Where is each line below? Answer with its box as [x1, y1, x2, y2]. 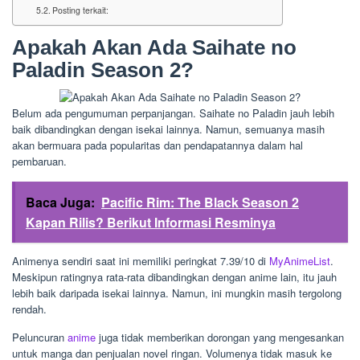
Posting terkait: [51, 4, 108, 17]
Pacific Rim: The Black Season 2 [101, 193, 299, 212]
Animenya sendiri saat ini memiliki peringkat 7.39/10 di [12, 253, 269, 269]
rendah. [12, 301, 47, 317]
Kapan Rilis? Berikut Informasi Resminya [26, 213, 276, 232]
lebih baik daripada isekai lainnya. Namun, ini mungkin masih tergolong [12, 285, 342, 301]
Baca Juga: [26, 193, 95, 212]
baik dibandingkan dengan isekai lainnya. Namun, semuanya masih [12, 121, 325, 137]
